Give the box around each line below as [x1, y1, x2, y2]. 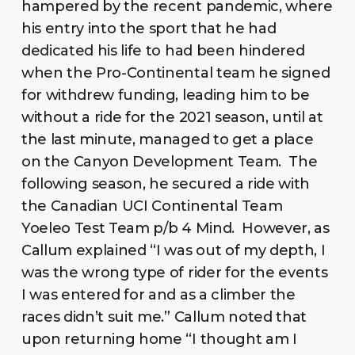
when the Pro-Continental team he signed [21, 63, 330, 82]
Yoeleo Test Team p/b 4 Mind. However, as [21, 219, 330, 237]
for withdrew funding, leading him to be [21, 86, 310, 104]
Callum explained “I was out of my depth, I [21, 241, 326, 259]
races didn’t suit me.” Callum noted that [21, 307, 307, 326]
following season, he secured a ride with [21, 174, 311, 193]
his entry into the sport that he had [21, 19, 277, 37]
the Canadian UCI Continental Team [21, 197, 283, 215]
